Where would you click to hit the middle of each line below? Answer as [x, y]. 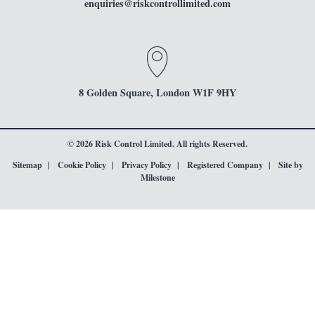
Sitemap [27, 165]
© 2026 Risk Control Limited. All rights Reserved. [157, 144]
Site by [290, 165]
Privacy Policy [146, 165]
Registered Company [225, 165]
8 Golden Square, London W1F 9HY [157, 92]
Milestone [157, 178]
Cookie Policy [82, 165]
